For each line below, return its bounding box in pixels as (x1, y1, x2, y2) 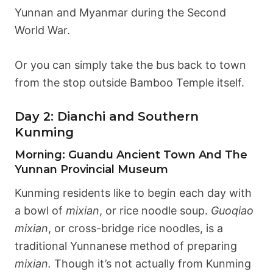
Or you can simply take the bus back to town (15, 58, 246, 72)
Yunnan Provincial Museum (15, 163, 168, 177)
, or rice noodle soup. (99, 204, 211, 218)
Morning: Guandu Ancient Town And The (15, 148, 247, 162)
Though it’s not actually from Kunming (51, 257, 251, 271)
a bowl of (15, 204, 66, 218)
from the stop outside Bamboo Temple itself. (15, 76, 244, 90)
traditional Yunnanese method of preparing (15, 239, 237, 253)
